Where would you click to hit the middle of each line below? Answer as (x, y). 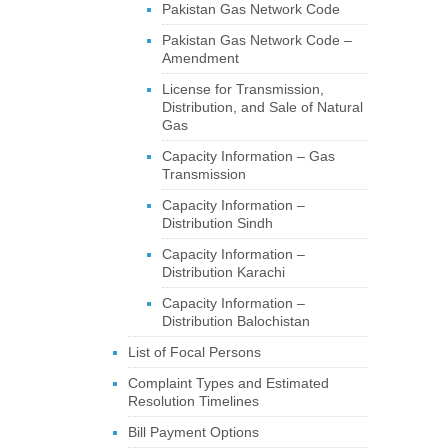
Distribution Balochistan (235, 321)
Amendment (200, 58)
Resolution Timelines (193, 401)
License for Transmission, (242, 89)
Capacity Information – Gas (248, 156)
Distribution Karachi (223, 272)
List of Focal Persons (194, 352)
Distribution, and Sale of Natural (262, 107)
